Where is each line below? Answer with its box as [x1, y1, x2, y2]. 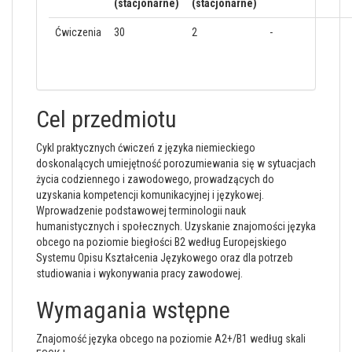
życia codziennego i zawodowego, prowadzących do [36, 173, 274, 185]
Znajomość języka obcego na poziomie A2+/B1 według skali [36, 332, 306, 345]
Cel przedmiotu [36, 105, 177, 133]
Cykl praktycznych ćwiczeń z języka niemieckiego [36, 141, 255, 154]
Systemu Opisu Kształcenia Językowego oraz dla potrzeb [36, 251, 293, 264]
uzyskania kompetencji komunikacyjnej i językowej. [36, 189, 264, 201]
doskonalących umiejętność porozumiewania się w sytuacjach [36, 157, 316, 170]
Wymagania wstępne [36, 296, 230, 324]
